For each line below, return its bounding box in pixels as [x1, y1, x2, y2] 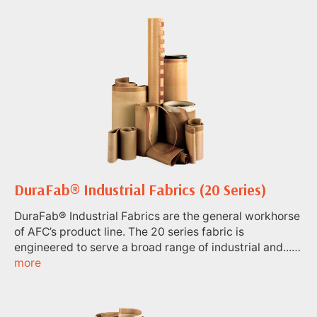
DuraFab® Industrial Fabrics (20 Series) [14, 180, 267, 199]
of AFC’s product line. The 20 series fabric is [14, 224, 244, 238]
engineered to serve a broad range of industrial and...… [14, 240, 301, 254]
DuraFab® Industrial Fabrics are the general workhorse [14, 209, 300, 223]
